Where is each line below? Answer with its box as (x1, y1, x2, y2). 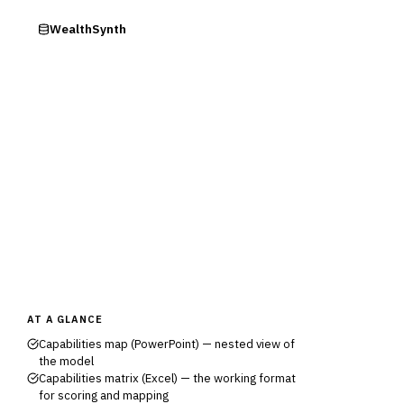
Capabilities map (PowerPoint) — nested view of (39, 336, 295, 352)
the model (39, 353, 94, 369)
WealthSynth (49, 21, 126, 37)
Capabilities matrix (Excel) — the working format (39, 371, 296, 386)
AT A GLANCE (27, 313, 103, 326)
